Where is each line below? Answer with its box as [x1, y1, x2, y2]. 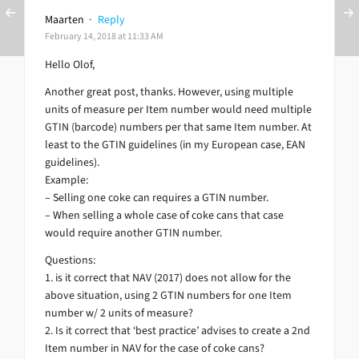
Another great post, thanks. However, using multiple [45, 84, 293, 100]
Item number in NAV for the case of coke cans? [45, 341, 264, 357]
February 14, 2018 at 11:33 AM [45, 30, 163, 43]
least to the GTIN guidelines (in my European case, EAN [45, 137, 305, 153]
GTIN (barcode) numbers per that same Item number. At [45, 119, 312, 135]
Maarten [45, 12, 84, 28]
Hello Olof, [45, 57, 95, 73]
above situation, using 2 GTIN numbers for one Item [45, 288, 292, 304]
